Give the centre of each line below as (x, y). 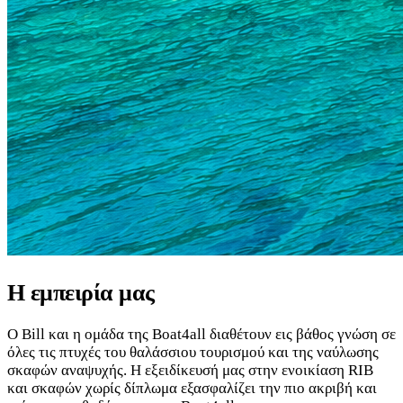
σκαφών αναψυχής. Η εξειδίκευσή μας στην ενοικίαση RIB (190, 370)
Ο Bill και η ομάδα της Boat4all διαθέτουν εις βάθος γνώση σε (201, 334)
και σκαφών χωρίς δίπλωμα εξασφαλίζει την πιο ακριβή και (192, 388)
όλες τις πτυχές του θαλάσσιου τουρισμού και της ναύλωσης (193, 352)
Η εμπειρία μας (81, 292)
